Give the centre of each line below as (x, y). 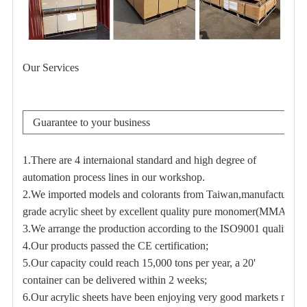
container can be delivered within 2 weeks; (114, 280)
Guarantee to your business (91, 122)
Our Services (50, 67)
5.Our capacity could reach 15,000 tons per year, (127, 262)
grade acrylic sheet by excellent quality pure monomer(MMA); (157, 211)
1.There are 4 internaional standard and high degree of (139, 160)
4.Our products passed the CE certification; (115, 245)
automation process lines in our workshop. (115, 177)
